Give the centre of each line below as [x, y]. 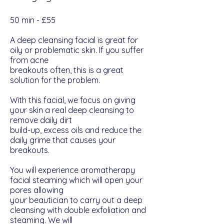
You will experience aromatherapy [72, 170]
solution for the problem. [55, 80]
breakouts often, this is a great [67, 70]
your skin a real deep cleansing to [72, 110]
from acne [29, 60]
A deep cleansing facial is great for [74, 40]
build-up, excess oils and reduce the [76, 130]
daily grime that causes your [63, 140]
